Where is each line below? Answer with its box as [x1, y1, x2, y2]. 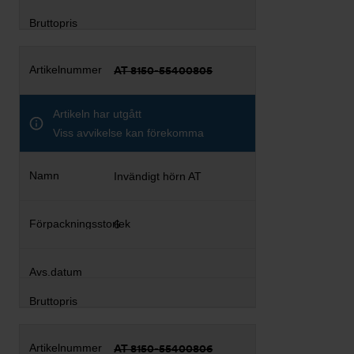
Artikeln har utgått [53, 107, 141, 120]
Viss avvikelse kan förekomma [53, 126, 204, 139]
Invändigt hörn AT [114, 169, 202, 183]
